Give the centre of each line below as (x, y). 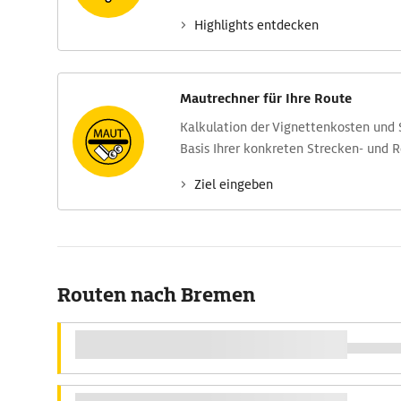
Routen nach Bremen (156, 295)
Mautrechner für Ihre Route (266, 98)
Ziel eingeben (234, 184)
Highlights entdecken (256, 25)
